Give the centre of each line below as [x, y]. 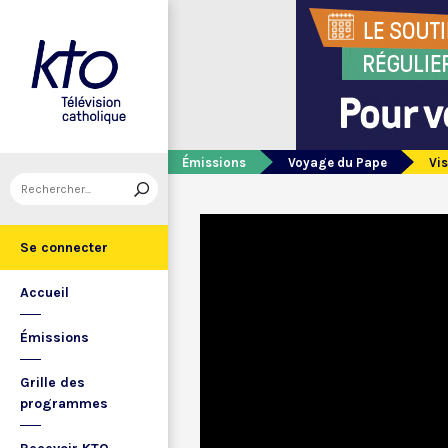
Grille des [52, 382]
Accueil [44, 292]
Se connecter [64, 247]
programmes [64, 403]
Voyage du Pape [337, 162]
